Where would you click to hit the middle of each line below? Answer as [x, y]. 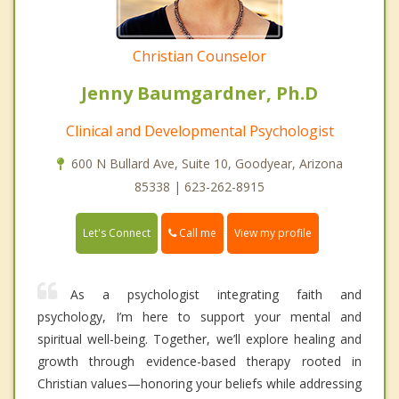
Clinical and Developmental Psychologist [199, 131]
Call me [196, 233]
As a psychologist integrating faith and [216, 295]
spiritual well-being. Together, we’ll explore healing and [199, 339]
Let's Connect [117, 233]
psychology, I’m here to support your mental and [199, 317]
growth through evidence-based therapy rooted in [199, 362]
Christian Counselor [199, 57]
